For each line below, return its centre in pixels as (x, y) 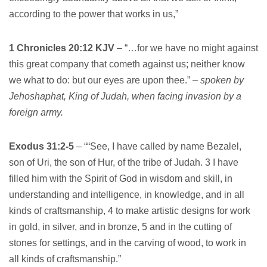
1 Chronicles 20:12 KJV (62, 48)
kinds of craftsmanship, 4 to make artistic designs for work (130, 211)
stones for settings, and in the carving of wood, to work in (128, 243)
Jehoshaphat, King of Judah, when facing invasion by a (125, 96)
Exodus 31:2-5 (41, 146)
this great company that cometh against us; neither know (127, 64)
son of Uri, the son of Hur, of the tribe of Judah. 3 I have (124, 162)
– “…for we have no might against (186, 48)
